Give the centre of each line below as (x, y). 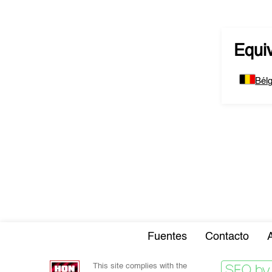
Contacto (227, 237)
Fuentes (167, 237)
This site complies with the (140, 266)
